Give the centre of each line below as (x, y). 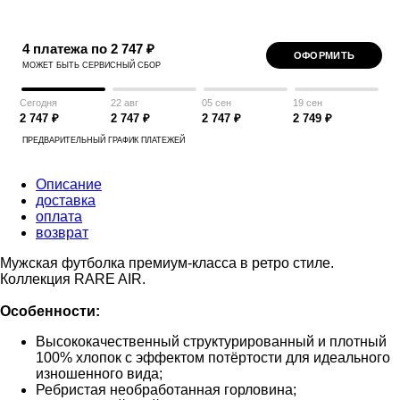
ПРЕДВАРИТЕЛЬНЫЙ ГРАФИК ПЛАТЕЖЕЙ (104, 140)
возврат (62, 232)
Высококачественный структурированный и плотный (211, 341)
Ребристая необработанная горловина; (168, 389)
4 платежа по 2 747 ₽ (88, 48)
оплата (59, 216)
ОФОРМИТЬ (324, 55)
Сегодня (38, 102)
